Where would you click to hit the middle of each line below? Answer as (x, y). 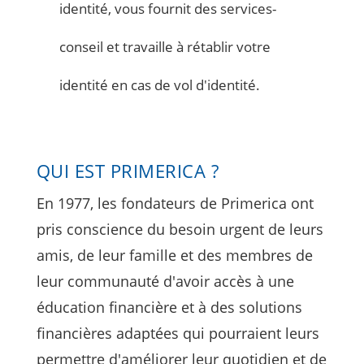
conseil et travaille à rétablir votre (165, 46)
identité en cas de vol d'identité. (160, 84)
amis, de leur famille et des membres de (174, 255)
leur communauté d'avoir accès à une (165, 281)
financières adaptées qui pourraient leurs (178, 333)
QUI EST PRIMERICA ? (128, 171)
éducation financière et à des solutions (169, 307)
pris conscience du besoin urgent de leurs (180, 229)
